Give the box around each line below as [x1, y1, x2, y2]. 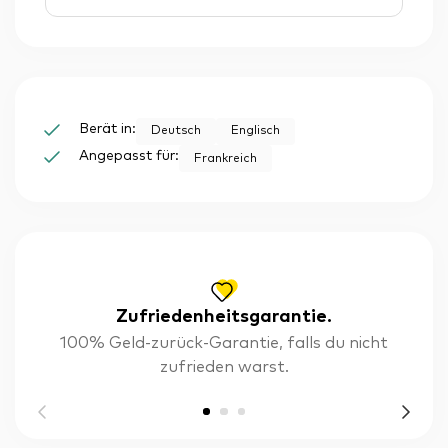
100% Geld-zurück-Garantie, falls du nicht [60, 335, 388, 352]
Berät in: [79, 121, 136, 136]
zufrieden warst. [159, 359, 289, 376]
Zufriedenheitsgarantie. [116, 308, 332, 327]
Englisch [231, 125, 280, 138]
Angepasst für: [79, 149, 179, 164]
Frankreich [194, 152, 257, 165]
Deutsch [151, 125, 201, 138]
